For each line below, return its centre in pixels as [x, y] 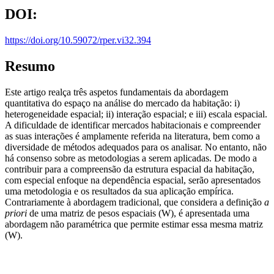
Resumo [30, 66]
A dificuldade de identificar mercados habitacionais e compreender [133, 125]
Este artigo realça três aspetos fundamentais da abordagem [117, 92]
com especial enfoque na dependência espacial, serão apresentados [133, 180]
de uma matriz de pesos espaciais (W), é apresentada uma [139, 213]
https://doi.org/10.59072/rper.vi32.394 [78, 40]
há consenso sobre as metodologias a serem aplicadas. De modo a [131, 158]
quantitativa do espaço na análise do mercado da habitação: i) [122, 103]
